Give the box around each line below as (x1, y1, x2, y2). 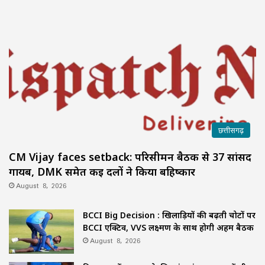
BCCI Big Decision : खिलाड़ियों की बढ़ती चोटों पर (83, 209, 256, 221)
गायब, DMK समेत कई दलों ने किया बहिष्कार (9, 164, 195, 179)
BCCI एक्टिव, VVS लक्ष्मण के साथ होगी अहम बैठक (83, 221, 254, 233)
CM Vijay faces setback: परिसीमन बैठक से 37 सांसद (9, 149, 251, 164)
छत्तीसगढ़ (218, 121, 244, 138)
